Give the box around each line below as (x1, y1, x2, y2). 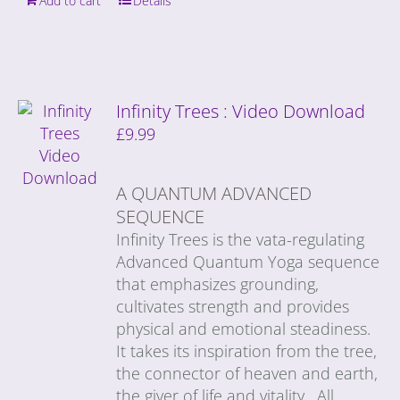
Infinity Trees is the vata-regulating (116, 228, 365, 250)
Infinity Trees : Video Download (116, 98, 366, 123)
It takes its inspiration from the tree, (116, 339, 378, 362)
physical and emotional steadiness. (116, 317, 371, 339)
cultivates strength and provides (116, 295, 350, 317)
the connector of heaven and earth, (116, 362, 379, 384)
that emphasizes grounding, (116, 272, 320, 295)
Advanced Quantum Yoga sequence (116, 250, 380, 272)
